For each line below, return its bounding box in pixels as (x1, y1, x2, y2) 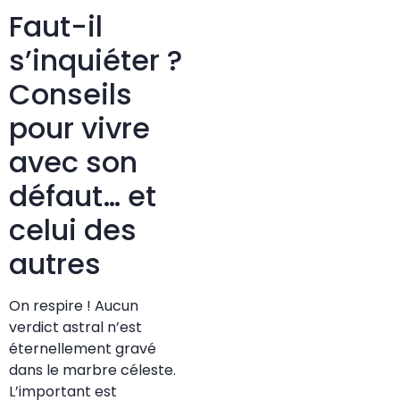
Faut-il (9, 6, 103, 47)
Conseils (9, 74, 132, 115)
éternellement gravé (9, 338, 156, 360)
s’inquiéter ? (9, 40, 182, 81)
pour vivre (9, 108, 150, 149)
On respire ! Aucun (9, 296, 138, 317)
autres (9, 244, 101, 285)
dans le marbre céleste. (9, 360, 176, 381)
